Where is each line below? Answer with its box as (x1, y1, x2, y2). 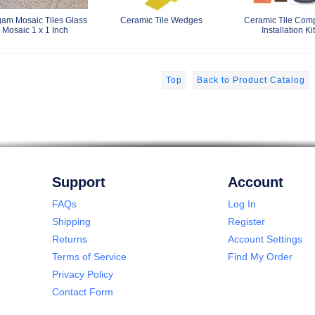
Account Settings (228, 233, 302, 245)
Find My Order (228, 250, 292, 262)
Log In (228, 198, 256, 210)
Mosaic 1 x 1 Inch (1, 25, 68, 35)
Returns (52, 233, 87, 245)
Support (52, 174, 105, 190)
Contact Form (52, 285, 113, 297)
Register (228, 215, 265, 227)
